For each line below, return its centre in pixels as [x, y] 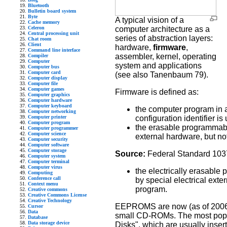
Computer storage [47, 150]
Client [34, 44]
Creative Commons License [57, 195]
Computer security [48, 139]
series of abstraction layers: [164, 39]
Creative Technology [50, 200]
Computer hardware [50, 100]
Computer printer [47, 117]
